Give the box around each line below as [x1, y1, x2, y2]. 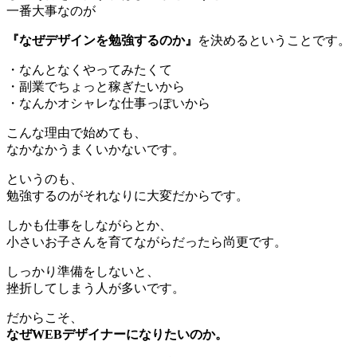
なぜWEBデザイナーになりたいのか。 [6, 327, 228, 341]
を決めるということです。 [198, 33, 351, 47]
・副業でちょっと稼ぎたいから [6, 79, 185, 93]
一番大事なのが [6, 3, 96, 18]
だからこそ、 [6, 310, 83, 324]
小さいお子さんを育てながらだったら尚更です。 [6, 234, 287, 249]
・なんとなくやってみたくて [6, 62, 172, 76]
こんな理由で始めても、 [6, 125, 147, 139]
